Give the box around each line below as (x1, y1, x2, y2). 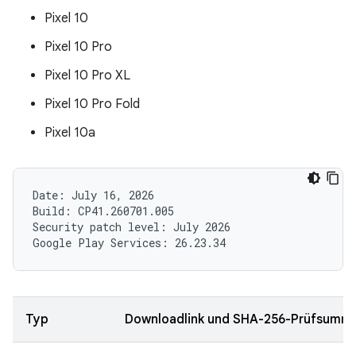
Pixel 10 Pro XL (44, 68, 130, 83)
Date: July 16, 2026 (33, 188, 154, 203)
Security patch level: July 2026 (33, 219, 230, 234)
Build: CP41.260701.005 (33, 203, 174, 219)
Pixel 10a (44, 125, 95, 141)
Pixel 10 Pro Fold (44, 96, 140, 112)
